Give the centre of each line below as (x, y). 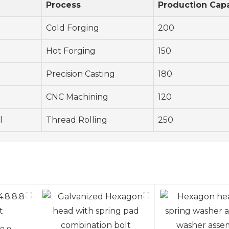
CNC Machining (77, 97)
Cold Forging (73, 28)
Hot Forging (71, 51)
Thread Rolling (77, 120)
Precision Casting (81, 74)
